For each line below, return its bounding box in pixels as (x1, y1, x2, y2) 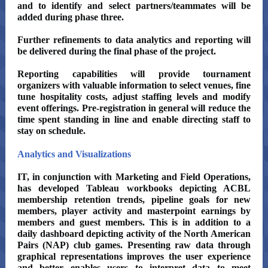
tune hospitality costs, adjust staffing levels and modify (17, 92, 251, 102)
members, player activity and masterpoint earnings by (17, 206, 251, 216)
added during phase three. (17, 12, 129, 22)
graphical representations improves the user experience (17, 251, 251, 261)
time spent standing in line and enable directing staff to (17, 114, 251, 124)
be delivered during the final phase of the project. (17, 46, 218, 56)
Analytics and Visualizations (17, 149, 131, 159)
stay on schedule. (17, 126, 88, 136)
